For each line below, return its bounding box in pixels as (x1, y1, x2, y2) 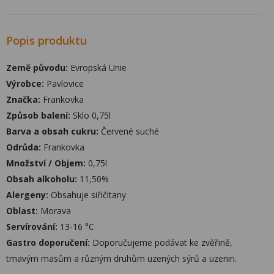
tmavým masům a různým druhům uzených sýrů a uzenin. (6, 253, 237, 264)
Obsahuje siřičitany (48, 189, 126, 201)
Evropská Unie (68, 62, 127, 73)
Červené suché (98, 125, 159, 137)
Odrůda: (6, 141, 41, 153)
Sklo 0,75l (70, 109, 111, 121)
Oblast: (6, 205, 38, 217)
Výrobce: (6, 78, 44, 89)
